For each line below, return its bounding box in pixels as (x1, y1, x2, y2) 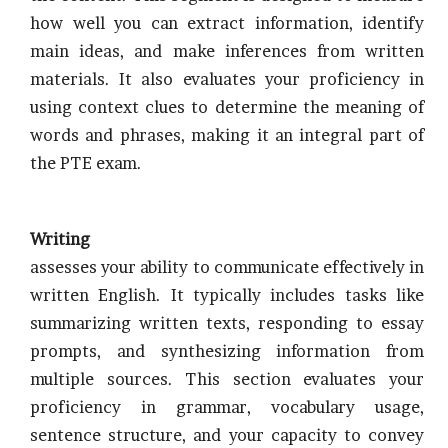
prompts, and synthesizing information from (30, 341, 424, 361)
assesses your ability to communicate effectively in (30, 257, 424, 277)
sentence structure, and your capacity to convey (30, 425, 424, 445)
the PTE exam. (30, 153, 142, 173)
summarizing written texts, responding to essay (30, 313, 424, 333)
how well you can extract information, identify (30, 13, 424, 33)
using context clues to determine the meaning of (30, 97, 424, 117)
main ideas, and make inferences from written (30, 41, 424, 61)
